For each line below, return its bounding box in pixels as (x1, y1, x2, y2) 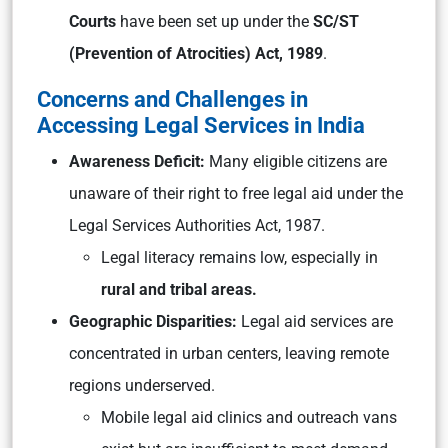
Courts (69, 12, 116, 31)
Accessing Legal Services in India (37, 112, 365, 138)
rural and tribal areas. (101, 280, 257, 299)
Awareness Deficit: (69, 152, 205, 171)
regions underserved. (69, 376, 215, 395)
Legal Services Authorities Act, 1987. (69, 216, 325, 235)
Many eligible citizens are (205, 152, 387, 171)
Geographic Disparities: (69, 312, 237, 331)
